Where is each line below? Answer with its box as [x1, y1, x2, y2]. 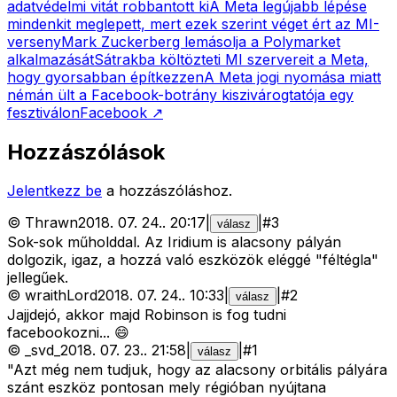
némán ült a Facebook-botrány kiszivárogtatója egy [7, 85, 354, 104]
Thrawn [25, 214, 78, 232]
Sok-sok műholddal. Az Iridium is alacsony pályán [7, 233, 341, 252]
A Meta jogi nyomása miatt [204, 67, 381, 86]
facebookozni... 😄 [7, 323, 129, 342]
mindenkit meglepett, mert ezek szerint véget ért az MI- [7, 14, 379, 33]
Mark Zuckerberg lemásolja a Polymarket [61, 32, 340, 51]
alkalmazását [7, 50, 94, 68]
